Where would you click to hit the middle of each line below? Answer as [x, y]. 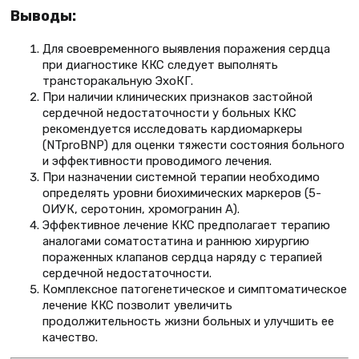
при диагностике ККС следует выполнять [160, 65]
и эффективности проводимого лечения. [157, 161]
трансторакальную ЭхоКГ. [118, 81]
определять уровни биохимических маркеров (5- [182, 194]
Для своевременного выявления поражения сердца [186, 49]
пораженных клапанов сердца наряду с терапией [182, 258]
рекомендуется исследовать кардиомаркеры [172, 129]
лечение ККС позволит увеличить [137, 306]
